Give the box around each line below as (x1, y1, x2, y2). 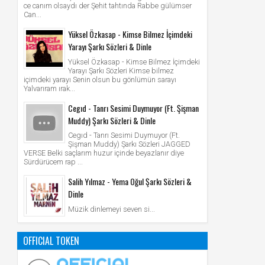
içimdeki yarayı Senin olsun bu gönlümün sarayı (24, 75, 176, 84)
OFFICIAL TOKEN (23, 234, 79, 248)
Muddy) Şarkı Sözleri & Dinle (68, 114, 156, 127)
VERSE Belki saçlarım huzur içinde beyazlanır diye (24, 148, 184, 158)
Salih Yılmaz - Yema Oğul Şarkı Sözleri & (68, 175, 192, 188)
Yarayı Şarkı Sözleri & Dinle (68, 40, 151, 53)
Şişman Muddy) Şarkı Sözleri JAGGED (68, 140, 190, 149)
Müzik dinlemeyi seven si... (68, 205, 155, 214)
